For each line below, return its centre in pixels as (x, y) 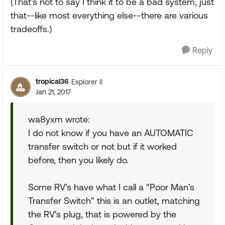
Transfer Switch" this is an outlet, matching (114, 201)
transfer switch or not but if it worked (102, 146)
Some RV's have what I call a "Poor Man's (111, 187)
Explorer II (87, 82)
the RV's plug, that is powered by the (102, 214)
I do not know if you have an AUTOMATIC (111, 133)
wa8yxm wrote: (59, 119)
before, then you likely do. (78, 160)
